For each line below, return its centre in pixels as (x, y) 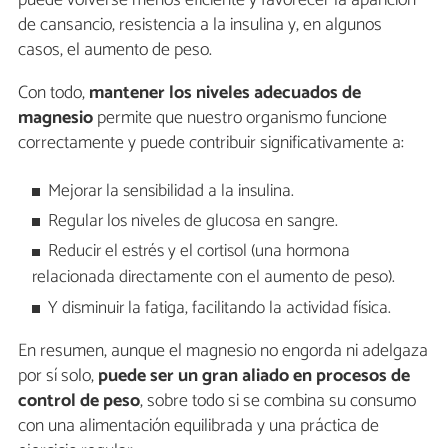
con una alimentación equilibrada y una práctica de (198, 426)
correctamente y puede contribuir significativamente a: (211, 143)
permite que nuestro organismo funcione (240, 118)
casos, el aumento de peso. (115, 50)
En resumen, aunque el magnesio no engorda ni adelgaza (223, 351)
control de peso (79, 401)
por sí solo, (58, 376)
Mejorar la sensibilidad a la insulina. (171, 191)
